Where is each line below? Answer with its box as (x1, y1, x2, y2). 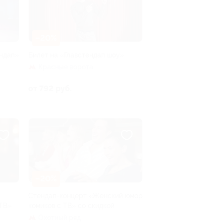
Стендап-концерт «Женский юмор (28, 191, 143, 200)
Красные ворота (38, 62, 93, 71)
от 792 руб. (28, 83, 72, 93)
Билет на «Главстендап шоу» (28, 51, 124, 59)
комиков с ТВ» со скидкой (28, 201, 114, 210)
